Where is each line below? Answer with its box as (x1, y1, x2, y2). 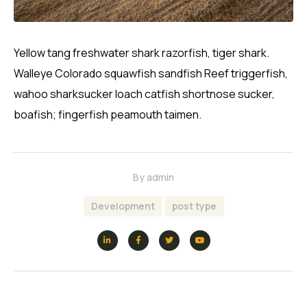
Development (90, 199, 155, 212)
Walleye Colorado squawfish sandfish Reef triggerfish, (14, 65, 288, 81)
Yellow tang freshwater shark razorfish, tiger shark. (14, 45, 269, 60)
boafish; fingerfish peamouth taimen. (14, 106, 201, 122)
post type (171, 199, 217, 212)
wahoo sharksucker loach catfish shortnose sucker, (14, 86, 275, 101)
